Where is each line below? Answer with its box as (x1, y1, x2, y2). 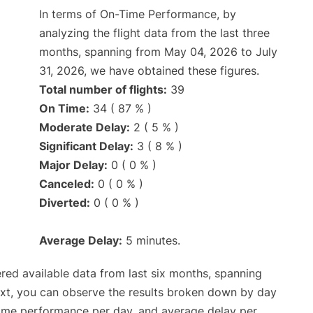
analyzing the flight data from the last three (39, 26, 270, 41)
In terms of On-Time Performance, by (39, 7, 236, 22)
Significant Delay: (39, 139, 133, 154)
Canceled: (39, 177, 94, 191)
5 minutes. (122, 233, 180, 248)
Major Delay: (39, 158, 108, 173)
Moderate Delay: (39, 120, 130, 135)
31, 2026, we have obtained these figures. (39, 64, 259, 78)
